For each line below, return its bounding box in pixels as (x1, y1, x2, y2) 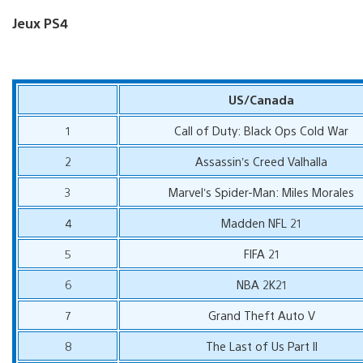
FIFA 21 (243, 245, 280, 261)
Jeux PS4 (12, 14, 68, 32)
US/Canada (228, 91, 295, 107)
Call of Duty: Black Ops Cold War (174, 122, 349, 138)
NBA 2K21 (236, 275, 287, 292)
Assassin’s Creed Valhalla (195, 152, 328, 169)
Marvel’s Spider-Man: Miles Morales (169, 183, 355, 199)
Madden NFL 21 (221, 214, 302, 230)
